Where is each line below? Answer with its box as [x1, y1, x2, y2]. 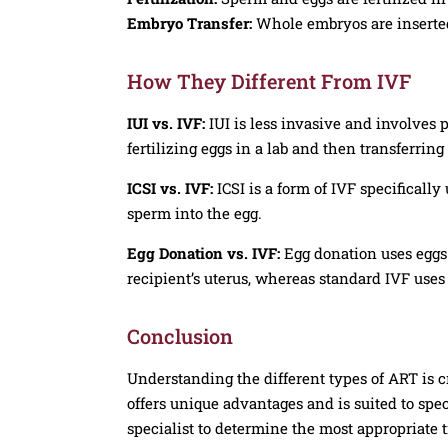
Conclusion [127, 322, 233, 349]
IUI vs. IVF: [127, 112, 205, 133]
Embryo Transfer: [127, 12, 252, 33]
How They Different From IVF [127, 67, 411, 94]
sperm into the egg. [127, 202, 262, 223]
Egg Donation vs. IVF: [127, 242, 280, 263]
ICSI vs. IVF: [127, 177, 213, 198]
